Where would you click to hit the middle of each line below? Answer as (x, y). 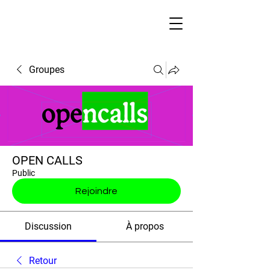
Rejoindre (96, 191)
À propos (145, 226)
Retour (43, 261)
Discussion (48, 226)
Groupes (47, 70)
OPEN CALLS (47, 160)
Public (24, 173)
